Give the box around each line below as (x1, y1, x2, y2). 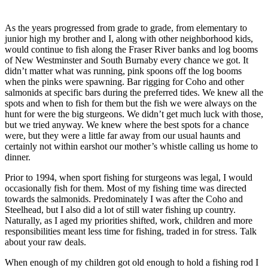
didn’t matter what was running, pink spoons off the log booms (5, 65, 242, 76)
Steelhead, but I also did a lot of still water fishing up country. (5, 204, 236, 215)
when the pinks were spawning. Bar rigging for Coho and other (5, 76, 244, 87)
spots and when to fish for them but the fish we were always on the (5, 98, 257, 108)
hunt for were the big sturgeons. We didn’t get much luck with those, (5, 108, 263, 119)
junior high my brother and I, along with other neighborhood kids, (5, 33, 253, 44)
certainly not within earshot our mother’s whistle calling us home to (5, 141, 258, 151)
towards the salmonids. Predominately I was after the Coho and (5, 193, 243, 204)
